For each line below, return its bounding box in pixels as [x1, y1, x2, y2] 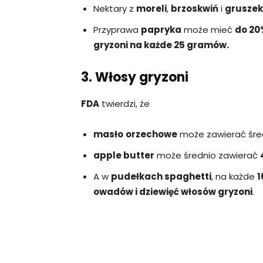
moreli [136, 2, 167, 15]
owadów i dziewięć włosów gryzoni [93, 185, 252, 198]
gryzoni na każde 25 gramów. [93, 38, 229, 51]
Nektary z [93, 2, 136, 15]
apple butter [93, 149, 154, 161]
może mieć [181, 23, 235, 36]
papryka [141, 23, 181, 36]
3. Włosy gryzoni [81, 68, 188, 86]
